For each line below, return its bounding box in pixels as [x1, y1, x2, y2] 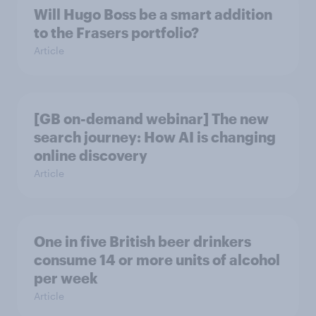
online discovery [34, 147, 147, 164]
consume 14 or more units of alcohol [34, 251, 280, 268]
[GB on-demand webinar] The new [34, 110, 269, 127]
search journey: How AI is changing [34, 128, 276, 145]
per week [34, 269, 98, 286]
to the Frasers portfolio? [34, 24, 199, 41]
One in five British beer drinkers [34, 233, 251, 250]
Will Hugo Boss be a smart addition [34, 6, 272, 23]
